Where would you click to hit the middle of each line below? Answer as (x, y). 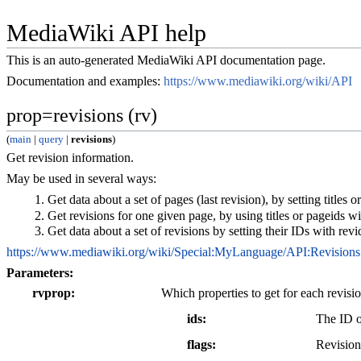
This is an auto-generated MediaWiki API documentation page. (166, 60)
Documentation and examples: (85, 81)
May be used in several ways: (81, 179)
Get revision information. (70, 158)
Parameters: (40, 273)
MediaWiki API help (106, 33)
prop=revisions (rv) (82, 116)
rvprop (52, 293)
